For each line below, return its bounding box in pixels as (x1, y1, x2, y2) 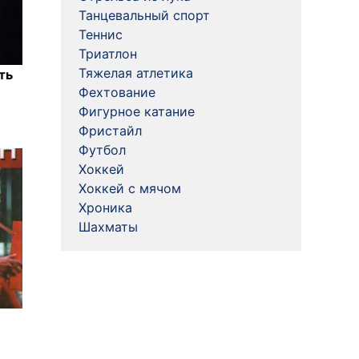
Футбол (79, 142, 126, 158)
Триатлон (79, 46, 137, 62)
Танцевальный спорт (79, 7, 210, 23)
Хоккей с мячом (79, 180, 181, 196)
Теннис (79, 26, 123, 42)
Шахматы (79, 219, 138, 235)
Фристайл (79, 123, 142, 139)
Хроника (79, 200, 132, 216)
